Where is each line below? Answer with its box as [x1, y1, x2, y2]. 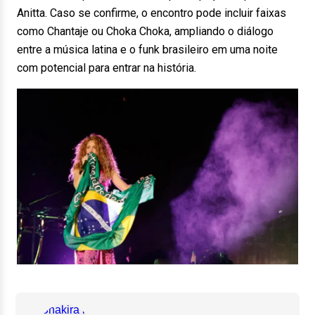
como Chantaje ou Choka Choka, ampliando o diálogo [17, 25, 274, 39]
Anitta [17, 6, 45, 20]
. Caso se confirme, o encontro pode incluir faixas [45, 6, 286, 20]
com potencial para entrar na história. [17, 61, 196, 75]
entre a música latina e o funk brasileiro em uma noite [17, 43, 278, 57]
